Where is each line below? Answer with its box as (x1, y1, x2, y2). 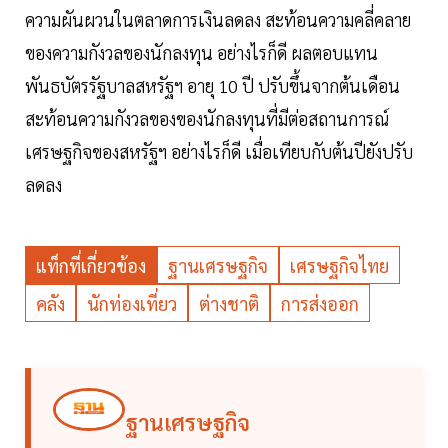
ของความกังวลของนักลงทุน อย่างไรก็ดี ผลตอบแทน (25, 41, 378, 65)
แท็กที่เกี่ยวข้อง (36, 254, 146, 278)
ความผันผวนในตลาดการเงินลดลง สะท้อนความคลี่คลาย (25, 8, 411, 32)
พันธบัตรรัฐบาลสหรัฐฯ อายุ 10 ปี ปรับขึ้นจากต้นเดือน (25, 74, 400, 98)
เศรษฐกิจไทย (290, 254, 389, 278)
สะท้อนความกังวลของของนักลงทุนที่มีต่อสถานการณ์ (25, 107, 389, 131)
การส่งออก (281, 292, 359, 316)
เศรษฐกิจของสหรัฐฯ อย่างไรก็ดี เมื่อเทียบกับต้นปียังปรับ (25, 140, 413, 164)
